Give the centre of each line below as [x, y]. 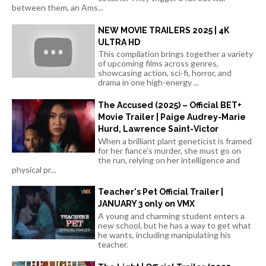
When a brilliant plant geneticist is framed [175, 141]
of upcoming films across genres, [158, 64]
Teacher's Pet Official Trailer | [161, 192]
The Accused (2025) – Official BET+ [170, 105]
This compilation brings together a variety [175, 54]
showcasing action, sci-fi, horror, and [165, 73]
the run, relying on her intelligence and [169, 160]
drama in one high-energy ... [148, 83]
